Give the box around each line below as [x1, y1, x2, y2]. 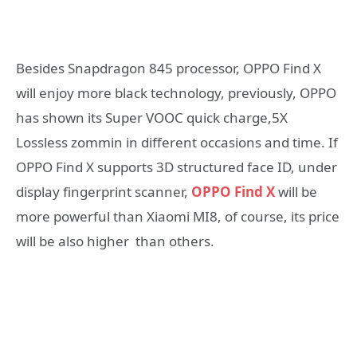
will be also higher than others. [16, 231, 214, 250]
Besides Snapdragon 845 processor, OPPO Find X [16, 58, 321, 77]
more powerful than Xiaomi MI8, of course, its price [16, 206, 339, 226]
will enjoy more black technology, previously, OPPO [16, 83, 336, 102]
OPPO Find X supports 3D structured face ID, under [16, 157, 337, 176]
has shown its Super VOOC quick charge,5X [16, 108, 288, 127]
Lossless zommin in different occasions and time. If [16, 132, 338, 151]
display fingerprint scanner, [16, 182, 191, 201]
